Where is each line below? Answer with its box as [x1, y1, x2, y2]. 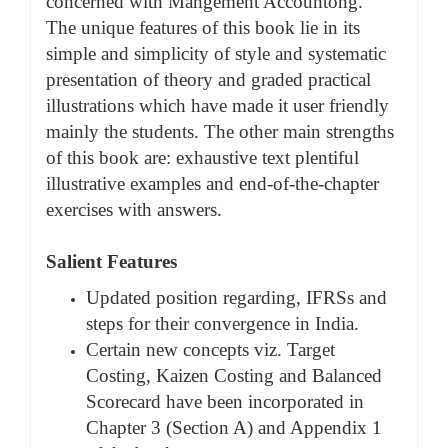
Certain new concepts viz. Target [86, 339, 335, 360]
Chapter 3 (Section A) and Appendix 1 [86, 417, 382, 438]
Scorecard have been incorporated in [86, 391, 364, 412]
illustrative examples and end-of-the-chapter [46, 173, 379, 194]
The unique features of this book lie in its [46, 17, 360, 38]
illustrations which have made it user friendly [46, 95, 389, 116]
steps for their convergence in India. [86, 313, 359, 334]
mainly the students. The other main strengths [46, 121, 394, 142]
